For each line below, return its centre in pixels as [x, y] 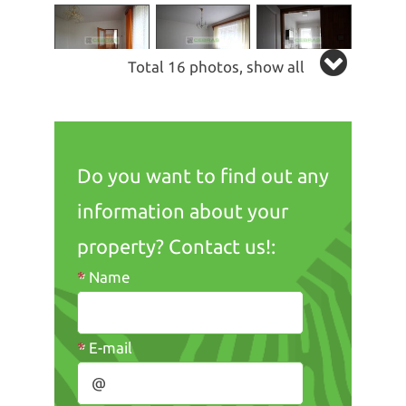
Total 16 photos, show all [216, 66]
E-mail [109, 347]
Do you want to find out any [203, 175]
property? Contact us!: [176, 246]
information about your [183, 210]
